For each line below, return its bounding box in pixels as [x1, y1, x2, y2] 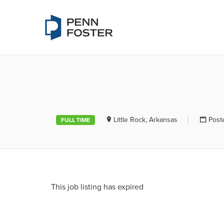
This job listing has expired [51, 182, 143, 192]
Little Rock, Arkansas [113, 115, 177, 124]
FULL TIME [61, 116, 90, 123]
